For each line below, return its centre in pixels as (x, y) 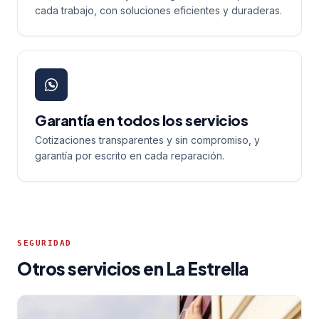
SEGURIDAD (45, 243)
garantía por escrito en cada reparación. (130, 156)
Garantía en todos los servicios (142, 120)
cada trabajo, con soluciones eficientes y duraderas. (158, 10)
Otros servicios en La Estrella (133, 268)
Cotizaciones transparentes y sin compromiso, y (147, 140)
